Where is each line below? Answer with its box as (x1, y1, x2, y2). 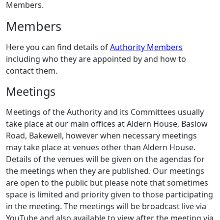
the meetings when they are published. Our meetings (6, 165, 204, 176)
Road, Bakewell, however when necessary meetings (6, 130, 197, 141)
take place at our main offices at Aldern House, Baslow (6, 118, 208, 129)
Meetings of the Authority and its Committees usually (6, 107, 204, 117)
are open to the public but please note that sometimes (6, 177, 208, 188)
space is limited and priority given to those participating (6, 189, 213, 200)
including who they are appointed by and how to (6, 54, 186, 64)
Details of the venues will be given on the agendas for (6, 154, 205, 165)
